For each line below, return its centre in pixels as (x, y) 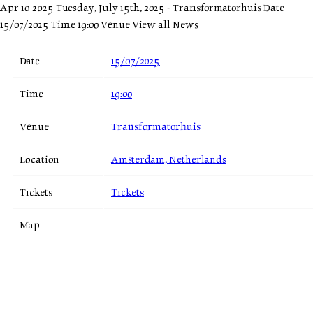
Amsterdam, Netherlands (169, 160)
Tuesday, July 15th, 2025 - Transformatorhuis (160, 8)
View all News (165, 25)
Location (39, 160)
